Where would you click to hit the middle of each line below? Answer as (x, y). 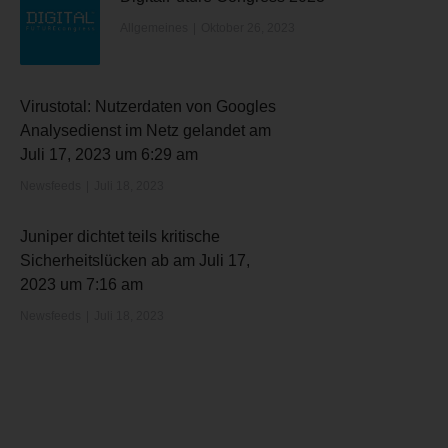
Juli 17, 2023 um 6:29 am (108, 154)
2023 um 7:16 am (81, 284)
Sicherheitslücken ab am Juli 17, (134, 260)
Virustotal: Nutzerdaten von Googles (147, 106)
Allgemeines (153, 28)
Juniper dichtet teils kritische (119, 236)
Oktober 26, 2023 (247, 28)
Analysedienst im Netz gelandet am (145, 130)
